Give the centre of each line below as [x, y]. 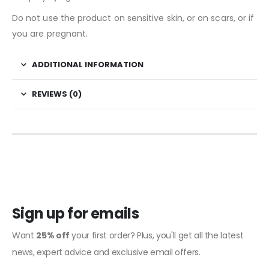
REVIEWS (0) [57, 94]
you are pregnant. [50, 33]
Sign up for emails [76, 213]
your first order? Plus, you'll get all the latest [156, 235]
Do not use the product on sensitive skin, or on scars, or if [133, 18]
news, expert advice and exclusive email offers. [106, 252]
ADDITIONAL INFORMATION [88, 64]
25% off [53, 235]
